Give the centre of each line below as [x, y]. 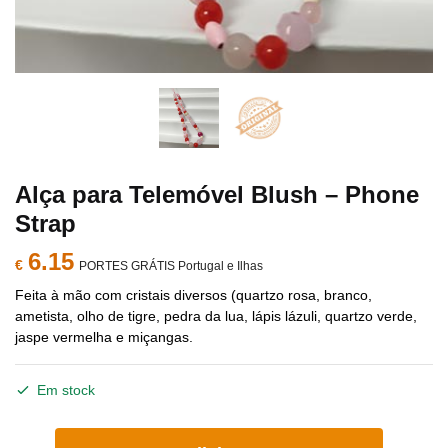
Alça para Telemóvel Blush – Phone [217, 194]
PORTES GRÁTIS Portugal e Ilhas [171, 266]
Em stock [66, 390]
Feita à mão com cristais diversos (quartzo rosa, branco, [193, 295]
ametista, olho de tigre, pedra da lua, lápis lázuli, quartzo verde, [216, 316]
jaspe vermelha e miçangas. [104, 337]
